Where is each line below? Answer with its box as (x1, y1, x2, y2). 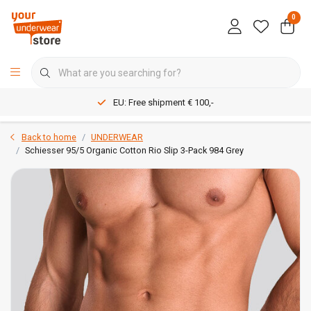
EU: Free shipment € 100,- (113, 97, 214, 108)
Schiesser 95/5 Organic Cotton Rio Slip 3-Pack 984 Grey (25, 145, 244, 155)
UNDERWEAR (91, 132, 143, 142)
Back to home (22, 132, 76, 142)
